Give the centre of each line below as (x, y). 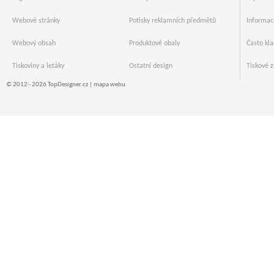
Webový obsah (34, 44)
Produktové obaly (154, 44)
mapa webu (109, 85)
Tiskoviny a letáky (38, 66)
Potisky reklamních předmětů (172, 21)
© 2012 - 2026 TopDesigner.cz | (50, 85)
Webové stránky (36, 21)
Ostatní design (151, 66)
